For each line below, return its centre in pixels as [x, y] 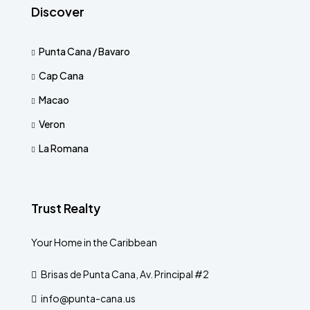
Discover [58, 11]
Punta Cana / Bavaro [84, 51]
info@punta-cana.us [88, 298]
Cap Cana [61, 75]
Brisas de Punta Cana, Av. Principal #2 [124, 274]
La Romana [64, 148]
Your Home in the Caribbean [94, 242]
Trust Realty [66, 208]
